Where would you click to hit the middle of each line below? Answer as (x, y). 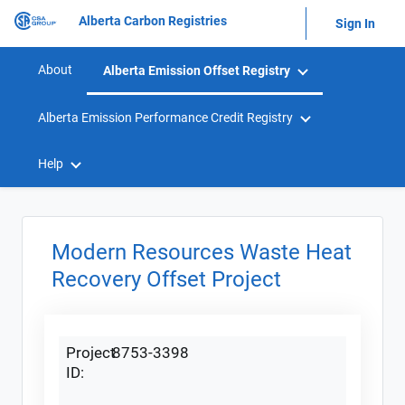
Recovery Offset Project (166, 279)
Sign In (355, 23)
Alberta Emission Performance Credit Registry (165, 118)
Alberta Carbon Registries (152, 21)
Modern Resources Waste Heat (202, 252)
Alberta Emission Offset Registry (197, 71)
